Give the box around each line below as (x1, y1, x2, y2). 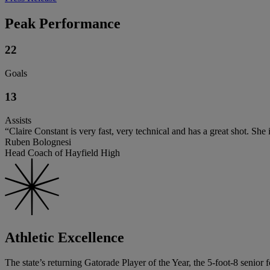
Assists (5, 115, 31, 125)
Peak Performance (5, 15, 121, 31)
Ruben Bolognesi (5, 136, 71, 147)
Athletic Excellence (5, 229, 124, 245)
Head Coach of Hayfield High (5, 147, 120, 158)
